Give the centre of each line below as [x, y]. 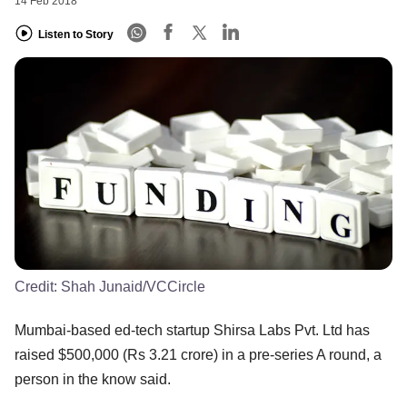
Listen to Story [76, 34]
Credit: [38, 286]
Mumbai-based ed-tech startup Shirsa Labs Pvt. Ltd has [192, 330]
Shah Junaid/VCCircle [133, 286]
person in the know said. [93, 379]
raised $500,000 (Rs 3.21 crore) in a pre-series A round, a [198, 354]
